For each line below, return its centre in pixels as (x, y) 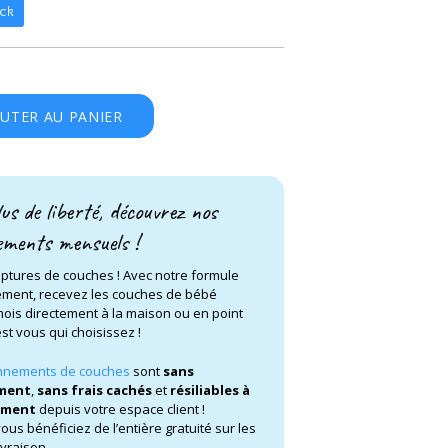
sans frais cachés (94, 389)
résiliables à (210, 389)
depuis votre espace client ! (120, 408)
